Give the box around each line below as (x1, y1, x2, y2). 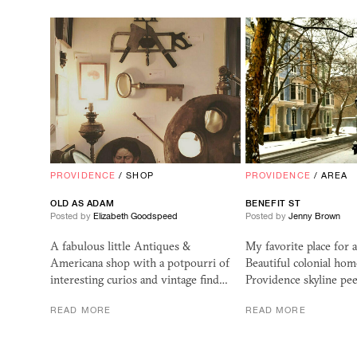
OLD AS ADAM (50, 198, 115, 209)
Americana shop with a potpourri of (50, 256, 229, 271)
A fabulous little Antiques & (50, 239, 190, 254)
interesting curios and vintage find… (50, 273, 228, 288)
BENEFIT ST (245, 198, 301, 209)
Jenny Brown (288, 211, 340, 222)
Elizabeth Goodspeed (93, 211, 178, 222)
